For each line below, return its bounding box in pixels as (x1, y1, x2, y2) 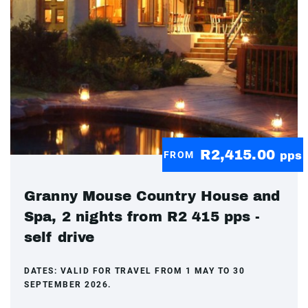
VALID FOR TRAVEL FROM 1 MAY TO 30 (60, 266, 245, 276)
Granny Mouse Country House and (24, 188, 280, 203)
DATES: (24, 266, 60, 276)
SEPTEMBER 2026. (24, 280, 111, 289)
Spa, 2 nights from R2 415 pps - (24, 209, 261, 224)
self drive (24, 230, 95, 245)
